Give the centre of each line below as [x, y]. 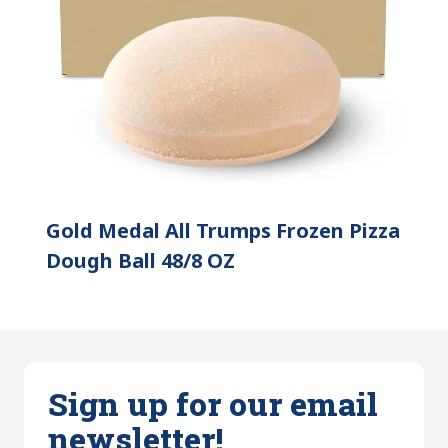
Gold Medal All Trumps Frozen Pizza [223, 230]
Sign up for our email [213, 403]
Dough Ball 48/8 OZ [140, 260]
